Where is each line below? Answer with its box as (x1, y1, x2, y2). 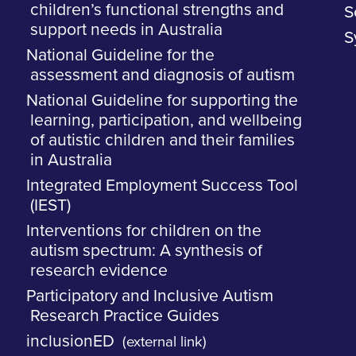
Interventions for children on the (26, 222, 262, 240)
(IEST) (30, 197, 72, 215)
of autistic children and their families (30, 132, 296, 149)
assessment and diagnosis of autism (30, 67, 296, 84)
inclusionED (26, 333, 115, 350)
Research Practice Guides (30, 308, 220, 325)
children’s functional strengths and (30, 2, 284, 19)
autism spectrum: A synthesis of (30, 242, 263, 260)
